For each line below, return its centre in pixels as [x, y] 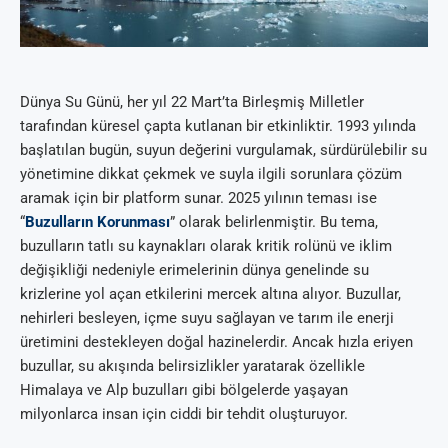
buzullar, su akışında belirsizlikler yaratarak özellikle [192, 366]
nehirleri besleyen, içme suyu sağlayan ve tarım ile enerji [207, 318]
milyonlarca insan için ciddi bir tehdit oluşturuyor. [184, 414]
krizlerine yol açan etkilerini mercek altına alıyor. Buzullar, [210, 294]
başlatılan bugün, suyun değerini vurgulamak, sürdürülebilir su [223, 150]
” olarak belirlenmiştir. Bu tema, [274, 222]
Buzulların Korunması [97, 222]
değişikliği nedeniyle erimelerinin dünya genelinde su [194, 270]
